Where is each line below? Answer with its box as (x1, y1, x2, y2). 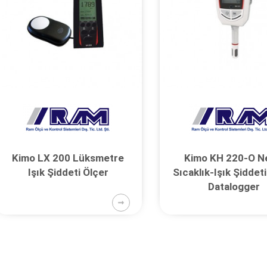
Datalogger (207, 180, 260, 193)
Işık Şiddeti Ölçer (27, 166, 108, 178)
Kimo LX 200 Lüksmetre (12, 151, 125, 164)
